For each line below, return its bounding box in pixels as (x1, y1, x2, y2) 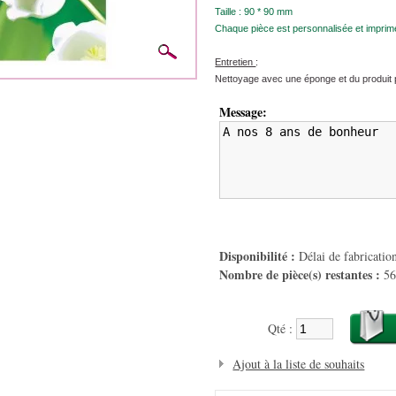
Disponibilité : (219, 247, 296, 265)
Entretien (215, 57, 256, 67)
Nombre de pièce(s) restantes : (219, 265, 381, 284)
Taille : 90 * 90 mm (215, 6, 293, 17)
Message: (219, 103, 268, 121)
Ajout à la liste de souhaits (232, 355, 365, 372)
